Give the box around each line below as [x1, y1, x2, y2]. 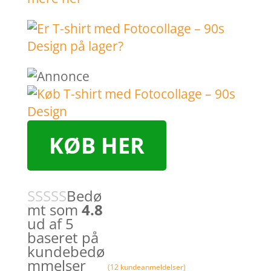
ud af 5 [27, 213, 74, 233]
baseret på [27, 227, 99, 247]
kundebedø [27, 241, 105, 261]
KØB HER [48, 131, 145, 161]
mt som [27, 199, 82, 220]
